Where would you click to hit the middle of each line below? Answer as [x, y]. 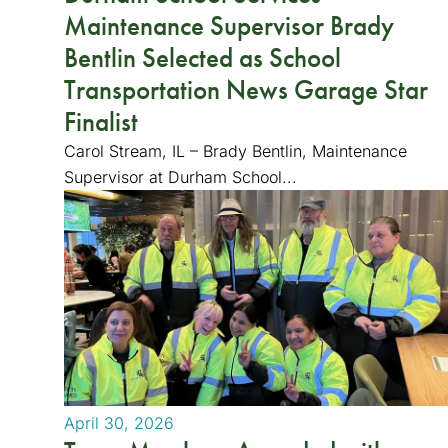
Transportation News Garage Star [246, 89]
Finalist [101, 121]
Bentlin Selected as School [202, 57]
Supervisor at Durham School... [180, 176]
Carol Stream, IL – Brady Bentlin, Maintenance [235, 150]
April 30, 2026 [119, 422]
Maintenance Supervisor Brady [229, 25]
